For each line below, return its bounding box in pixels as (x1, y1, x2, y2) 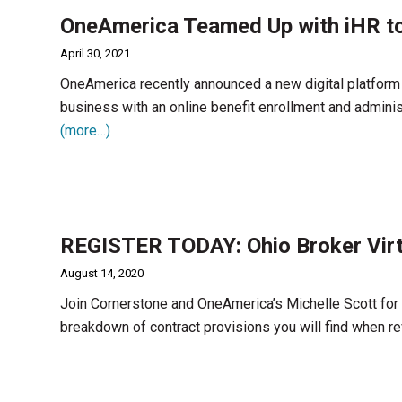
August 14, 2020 (60, 267, 144, 280)
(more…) (60, 122, 110, 139)
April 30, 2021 (60, 47, 130, 60)
